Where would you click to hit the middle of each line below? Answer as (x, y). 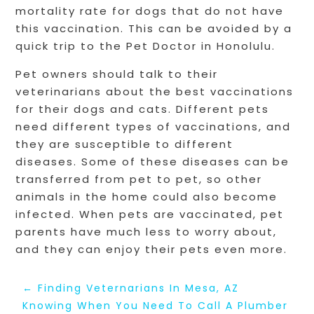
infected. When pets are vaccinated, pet (150, 214)
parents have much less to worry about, (146, 232)
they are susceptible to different (125, 144)
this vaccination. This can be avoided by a (154, 29)
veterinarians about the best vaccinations (155, 92)
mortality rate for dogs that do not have (150, 11)
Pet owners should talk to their (117, 74)
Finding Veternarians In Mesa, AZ (139, 288)
